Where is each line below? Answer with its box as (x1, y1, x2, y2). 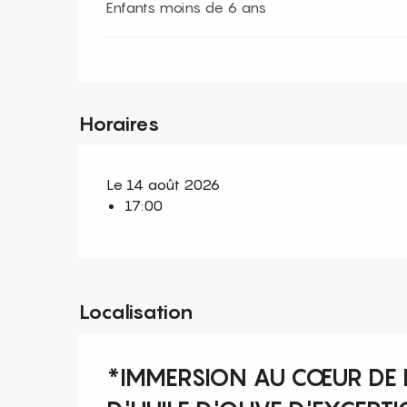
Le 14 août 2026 (106, 175, 221, 194)
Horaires (79, 112, 161, 135)
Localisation (79, 300, 193, 323)
